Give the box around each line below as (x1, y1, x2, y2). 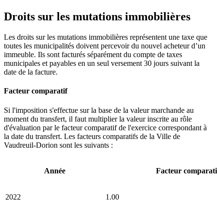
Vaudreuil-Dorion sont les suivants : (4, 140, 113, 149)
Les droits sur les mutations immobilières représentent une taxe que (4, 33, 207, 42)
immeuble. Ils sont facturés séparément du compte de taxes (4, 50, 182, 59)
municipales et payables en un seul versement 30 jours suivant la (4, 59, 200, 68)
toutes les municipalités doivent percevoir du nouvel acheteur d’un (4, 42, 205, 50)
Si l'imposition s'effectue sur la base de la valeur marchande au (4, 106, 194, 114)
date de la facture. (4, 68, 58, 77)
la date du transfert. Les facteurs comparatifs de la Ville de (4, 132, 180, 140)
